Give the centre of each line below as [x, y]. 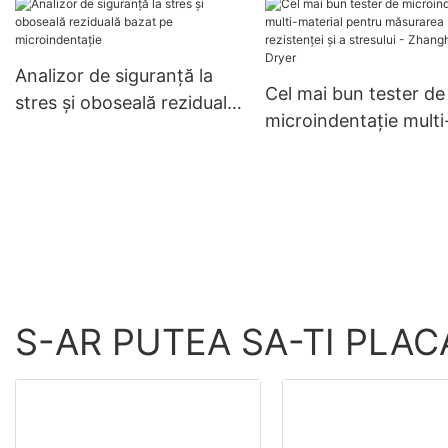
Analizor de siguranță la [114, 75]
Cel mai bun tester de [354, 93]
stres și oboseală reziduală [126, 102]
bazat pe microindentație [121, 129]
